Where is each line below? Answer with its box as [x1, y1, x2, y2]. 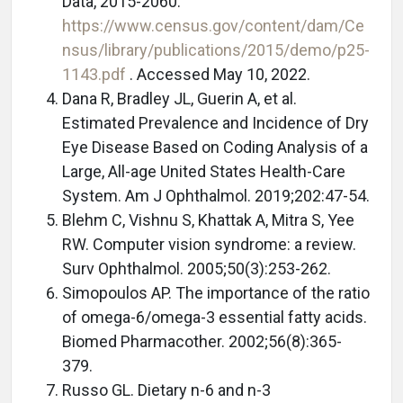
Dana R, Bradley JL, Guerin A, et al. [62, 88, 297, 108]
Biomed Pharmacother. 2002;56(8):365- [62, 331, 342, 351]
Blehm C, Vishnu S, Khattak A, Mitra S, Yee [62, 210, 354, 229]
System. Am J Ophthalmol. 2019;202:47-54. [62, 185, 370, 205]
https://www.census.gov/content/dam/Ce [62, 15, 364, 35]
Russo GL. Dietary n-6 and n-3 [62, 380, 271, 399]
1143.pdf [62, 64, 130, 84]
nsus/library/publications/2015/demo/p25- [62, 40, 370, 59]
